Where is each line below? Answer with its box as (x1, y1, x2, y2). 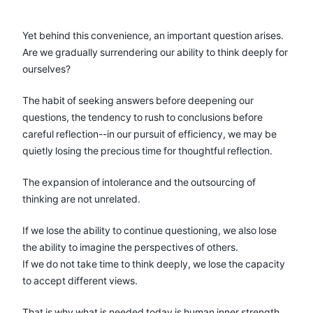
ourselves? (22, 61, 71, 75)
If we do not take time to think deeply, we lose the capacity (22, 256, 285, 270)
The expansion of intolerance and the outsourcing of (22, 175, 256, 189)
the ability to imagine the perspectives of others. (22, 240, 238, 254)
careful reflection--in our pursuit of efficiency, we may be (22, 126, 277, 140)
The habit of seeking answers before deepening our (22, 93, 254, 107)
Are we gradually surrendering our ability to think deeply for (22, 45, 288, 59)
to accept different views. (22, 273, 138, 287)
